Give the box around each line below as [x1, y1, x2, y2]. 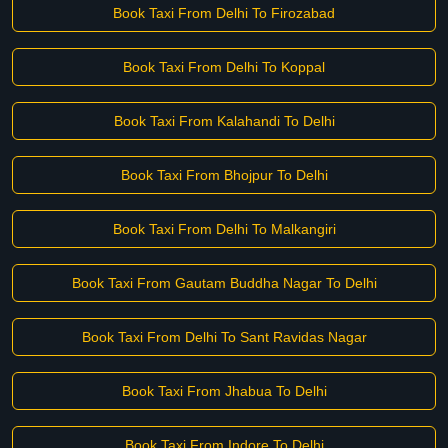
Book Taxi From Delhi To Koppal [123, 59, 325, 75]
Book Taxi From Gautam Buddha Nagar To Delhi [71, 275, 377, 291]
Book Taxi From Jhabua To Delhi [121, 383, 327, 399]
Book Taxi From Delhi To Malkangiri [112, 221, 336, 237]
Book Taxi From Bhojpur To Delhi [120, 167, 328, 183]
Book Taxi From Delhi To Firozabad [113, 5, 335, 21]
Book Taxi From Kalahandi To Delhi [113, 113, 335, 129]
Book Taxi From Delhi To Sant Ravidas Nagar [81, 329, 367, 345]
